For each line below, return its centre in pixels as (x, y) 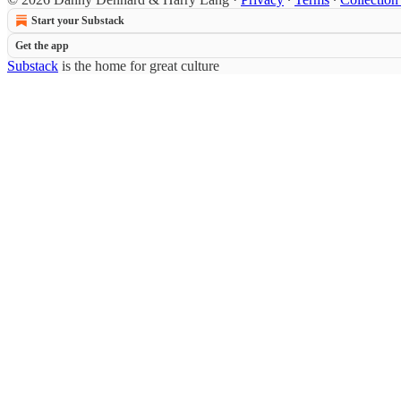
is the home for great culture (139, 66)
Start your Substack (78, 21)
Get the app (42, 46)
